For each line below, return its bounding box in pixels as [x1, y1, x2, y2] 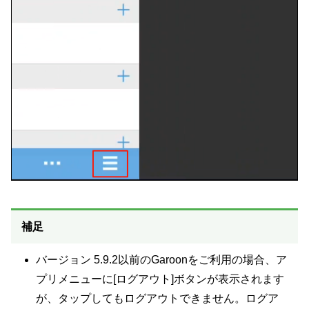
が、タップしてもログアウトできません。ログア [35, 292, 279, 305]
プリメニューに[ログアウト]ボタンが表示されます [35, 273, 284, 286]
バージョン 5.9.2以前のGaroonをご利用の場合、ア [35, 254, 287, 266]
